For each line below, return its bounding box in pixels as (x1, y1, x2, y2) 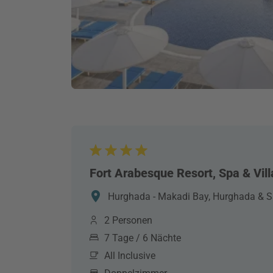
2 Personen (104, 214, 152, 226)
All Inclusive (104, 250, 155, 261)
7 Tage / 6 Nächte (104, 232, 181, 244)
